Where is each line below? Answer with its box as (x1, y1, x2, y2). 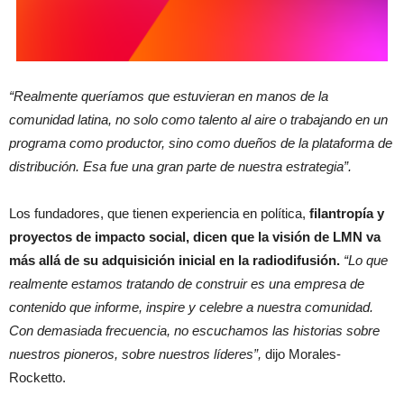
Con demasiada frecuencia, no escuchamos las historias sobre (9, 322, 380, 338)
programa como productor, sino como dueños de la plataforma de (9, 134, 392, 151)
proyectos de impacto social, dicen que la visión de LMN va (9, 228, 381, 244)
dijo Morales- (262, 345, 341, 362)
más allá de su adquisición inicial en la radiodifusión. (9, 252, 340, 268)
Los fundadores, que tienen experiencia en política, (9, 205, 309, 221)
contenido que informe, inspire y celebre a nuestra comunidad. (9, 298, 373, 315)
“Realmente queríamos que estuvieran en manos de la (9, 87, 328, 104)
